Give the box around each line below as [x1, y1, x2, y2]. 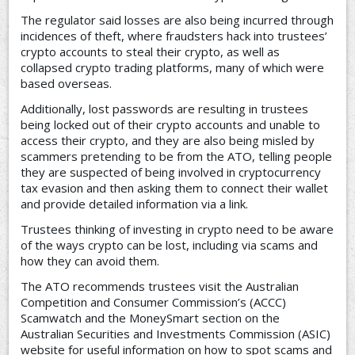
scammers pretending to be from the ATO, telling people [21, 147, 333, 164]
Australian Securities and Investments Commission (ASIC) [21, 325, 331, 342]
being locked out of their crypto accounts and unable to [21, 116, 321, 132]
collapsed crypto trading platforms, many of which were [21, 59, 325, 75]
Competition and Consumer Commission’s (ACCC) [21, 293, 287, 310]
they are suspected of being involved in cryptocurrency [21, 163, 322, 180]
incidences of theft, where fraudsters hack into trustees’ [21, 27, 328, 44]
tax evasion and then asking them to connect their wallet [21, 179, 329, 196]
